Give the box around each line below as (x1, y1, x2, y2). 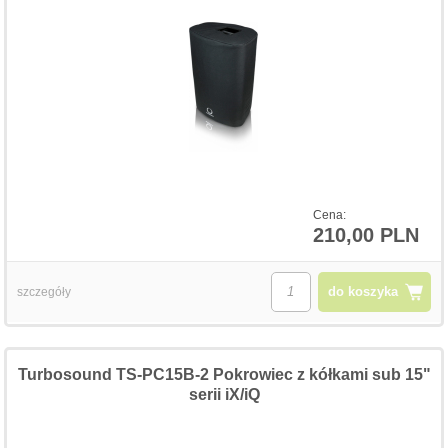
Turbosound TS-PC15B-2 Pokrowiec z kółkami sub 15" (17, 365, 431, 383)
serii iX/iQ (188, 385, 260, 403)
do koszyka (327, 283, 398, 299)
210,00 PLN (312, 223, 419, 246)
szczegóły (17, 284, 72, 299)
